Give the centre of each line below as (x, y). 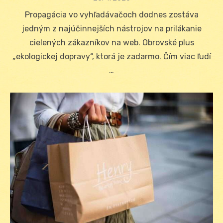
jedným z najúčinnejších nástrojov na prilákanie (111, 29)
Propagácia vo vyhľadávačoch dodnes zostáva (111, 15)
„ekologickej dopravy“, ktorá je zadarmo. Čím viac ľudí (111, 57)
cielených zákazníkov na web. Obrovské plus (111, 43)
